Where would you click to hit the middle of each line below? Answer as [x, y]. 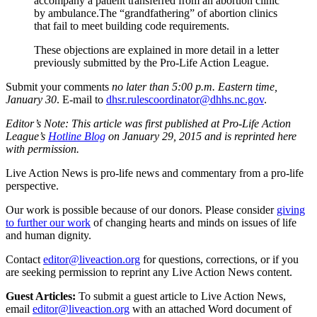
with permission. [42, 149]
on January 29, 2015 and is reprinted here [201, 136]
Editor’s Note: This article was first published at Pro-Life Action [148, 123]
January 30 [31, 99]
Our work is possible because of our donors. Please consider [140, 209]
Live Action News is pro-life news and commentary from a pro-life [155, 173]
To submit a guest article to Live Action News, [181, 296]
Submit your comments [59, 86]
